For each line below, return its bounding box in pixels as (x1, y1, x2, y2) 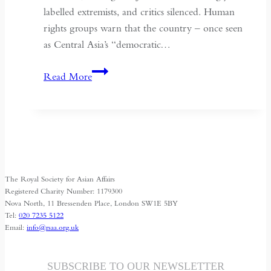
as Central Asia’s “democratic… (44, 38, 171, 51)
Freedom (91, 178, 128, 191)
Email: (5, 222, 27, 232)
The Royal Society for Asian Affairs (5, 174, 115, 183)
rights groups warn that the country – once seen (44, 21, 243, 34)
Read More (44, 70, 92, 83)
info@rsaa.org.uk (27, 222, 79, 232)
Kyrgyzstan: (91, 64, 139, 77)
